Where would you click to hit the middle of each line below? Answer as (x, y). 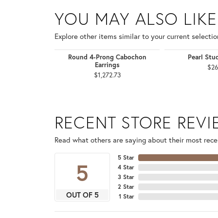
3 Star (126, 177)
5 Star (126, 158)
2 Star (126, 187)
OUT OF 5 (82, 195)
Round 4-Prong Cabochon (107, 57)
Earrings (107, 65)
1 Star (127, 197)
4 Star (126, 167)
